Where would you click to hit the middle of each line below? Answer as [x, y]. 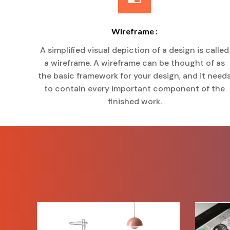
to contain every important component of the [135, 89]
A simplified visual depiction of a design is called [135, 50]
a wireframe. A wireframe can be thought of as [135, 63]
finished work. [135, 101]
